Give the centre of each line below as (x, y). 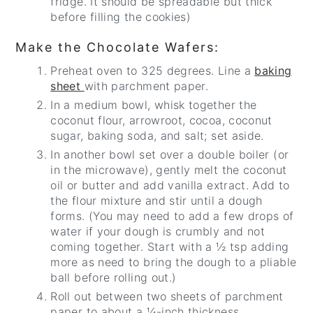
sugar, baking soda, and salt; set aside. (157, 136)
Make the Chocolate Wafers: (118, 48)
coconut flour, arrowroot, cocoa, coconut (161, 121)
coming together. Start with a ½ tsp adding (170, 247)
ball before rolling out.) (114, 278)
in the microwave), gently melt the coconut (169, 170)
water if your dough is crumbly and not (158, 232)
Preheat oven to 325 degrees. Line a (153, 71)
